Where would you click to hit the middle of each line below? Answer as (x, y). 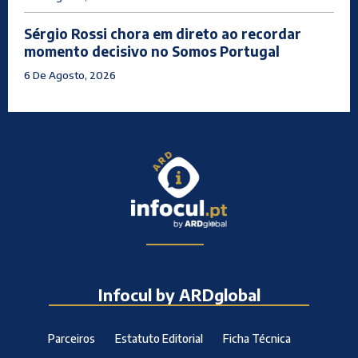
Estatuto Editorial (159, 339)
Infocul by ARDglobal (179, 295)
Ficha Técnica (257, 339)
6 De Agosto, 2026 (70, 75)
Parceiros (71, 339)
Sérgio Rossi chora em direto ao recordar (163, 33)
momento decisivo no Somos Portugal (152, 51)
